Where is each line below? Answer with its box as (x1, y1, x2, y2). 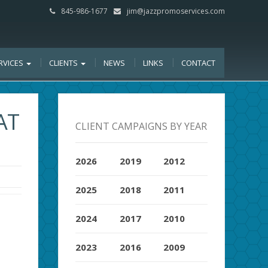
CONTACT (181, 57, 215, 68)
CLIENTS (49, 57, 80, 68)
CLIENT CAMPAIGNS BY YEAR (75, 119, 208, 133)
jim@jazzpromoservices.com (127, 6, 225, 16)
